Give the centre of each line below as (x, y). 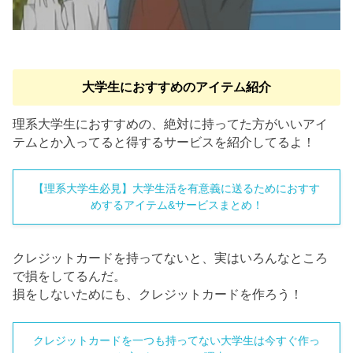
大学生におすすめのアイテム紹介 (176, 87)
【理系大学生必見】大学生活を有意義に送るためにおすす (176, 189)
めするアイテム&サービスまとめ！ (176, 205)
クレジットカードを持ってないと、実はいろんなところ (171, 258)
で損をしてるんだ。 (70, 277)
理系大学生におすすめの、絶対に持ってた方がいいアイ (171, 124)
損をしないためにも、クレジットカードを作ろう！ (158, 295)
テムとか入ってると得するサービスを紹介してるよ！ (164, 142)
